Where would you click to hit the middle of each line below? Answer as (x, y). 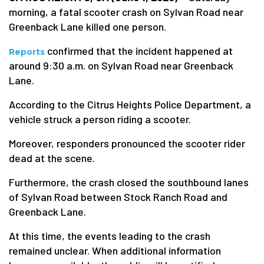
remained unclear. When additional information (115, 250)
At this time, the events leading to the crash (110, 236)
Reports (27, 52)
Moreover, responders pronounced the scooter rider (127, 143)
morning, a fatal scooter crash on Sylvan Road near (126, 12)
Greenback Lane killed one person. (88, 27)
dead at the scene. (52, 158)
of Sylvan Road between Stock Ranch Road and (118, 197)
